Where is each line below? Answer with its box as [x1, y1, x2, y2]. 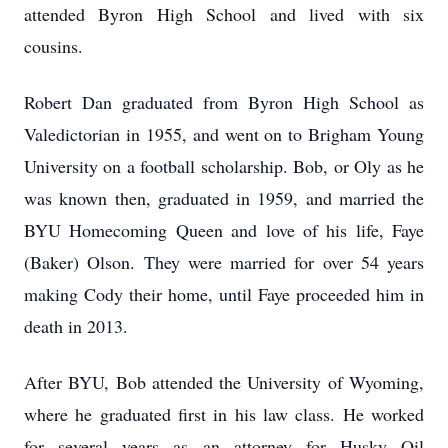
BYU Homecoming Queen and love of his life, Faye [24, 218, 424, 242]
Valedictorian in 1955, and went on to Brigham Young [24, 122, 424, 146]
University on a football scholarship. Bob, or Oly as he [24, 154, 424, 178]
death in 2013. [24, 314, 128, 338]
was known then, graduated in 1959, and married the [24, 186, 424, 210]
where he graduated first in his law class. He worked [24, 402, 424, 426]
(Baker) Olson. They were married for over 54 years [24, 250, 424, 274]
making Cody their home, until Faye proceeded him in [24, 282, 424, 306]
